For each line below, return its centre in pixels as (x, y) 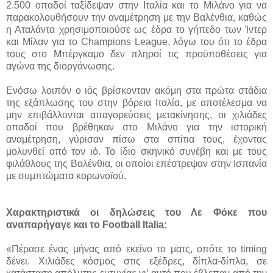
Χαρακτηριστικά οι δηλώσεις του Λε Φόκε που (136, 212)
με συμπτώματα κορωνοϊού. (66, 175)
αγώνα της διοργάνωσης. (60, 66)
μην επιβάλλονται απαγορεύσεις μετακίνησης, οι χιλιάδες (136, 115)
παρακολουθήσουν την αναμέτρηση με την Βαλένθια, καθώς (136, 17)
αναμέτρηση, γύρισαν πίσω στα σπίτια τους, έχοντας (136, 139)
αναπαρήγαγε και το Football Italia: (87, 224)
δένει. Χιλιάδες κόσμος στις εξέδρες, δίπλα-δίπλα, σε (136, 261)
